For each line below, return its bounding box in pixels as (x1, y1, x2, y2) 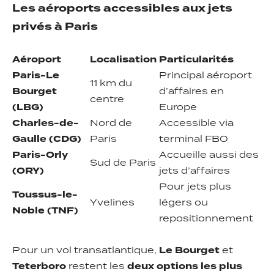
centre (90, 92, 124, 106)
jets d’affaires (159, 164, 230, 178)
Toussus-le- (12, 188, 78, 202)
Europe (159, 100, 197, 114)
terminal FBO (159, 132, 228, 146)
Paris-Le (12, 68, 59, 83)
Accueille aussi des (159, 148, 259, 162)
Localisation (90, 53, 157, 67)
